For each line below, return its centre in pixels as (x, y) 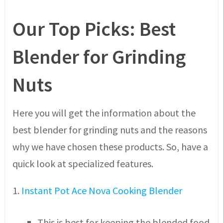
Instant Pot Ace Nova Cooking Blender (102, 191)
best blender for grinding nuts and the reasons (110, 130)
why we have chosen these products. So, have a (110, 147)
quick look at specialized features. (83, 164)
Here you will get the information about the (104, 113)
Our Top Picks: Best (94, 29)
